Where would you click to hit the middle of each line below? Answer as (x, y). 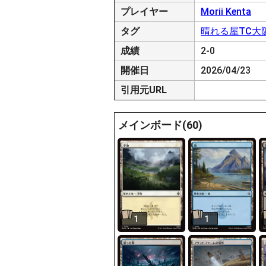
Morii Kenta (226, 12)
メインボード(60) (160, 125)
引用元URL (144, 90)
